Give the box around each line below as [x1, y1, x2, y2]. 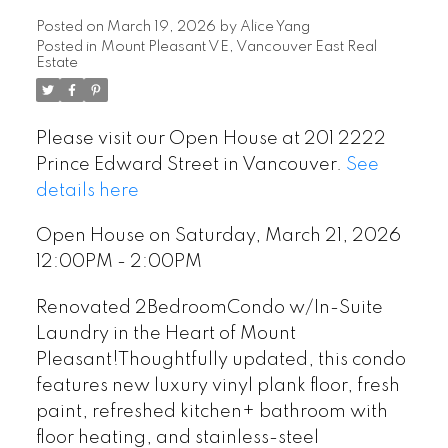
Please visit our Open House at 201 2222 [35, 129, 386, 148]
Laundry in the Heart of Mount [35, 324, 296, 343]
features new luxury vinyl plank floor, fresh [35, 376, 400, 395]
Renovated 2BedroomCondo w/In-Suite [35, 298, 383, 317]
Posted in [35, 39, 97, 54]
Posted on [35, 19, 107, 34]
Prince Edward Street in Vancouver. [35, 155, 346, 174]
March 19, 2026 [106, 19, 216, 34]
